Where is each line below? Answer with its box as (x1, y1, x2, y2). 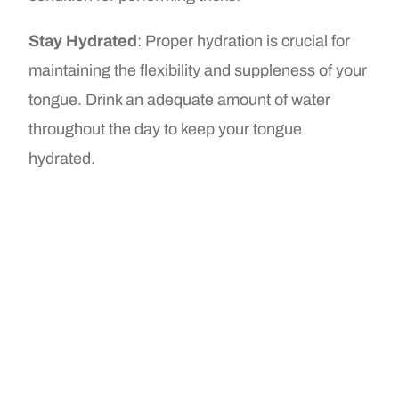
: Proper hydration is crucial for (137, 32, 351, 51)
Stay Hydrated (28, 32, 138, 51)
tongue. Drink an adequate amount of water (28, 91, 331, 110)
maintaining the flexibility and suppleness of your (28, 61, 368, 80)
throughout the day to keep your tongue (28, 120, 303, 139)
